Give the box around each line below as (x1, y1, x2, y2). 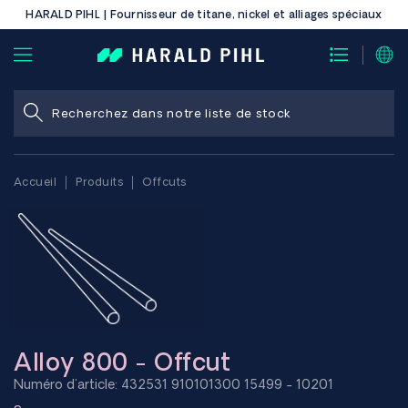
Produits (76, 176, 124, 188)
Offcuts (142, 176, 187, 188)
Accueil (13, 176, 57, 188)
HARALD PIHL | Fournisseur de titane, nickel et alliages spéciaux (25, 8, 382, 20)
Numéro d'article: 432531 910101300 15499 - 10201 (13, 376, 333, 392)
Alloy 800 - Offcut (13, 347, 231, 375)
